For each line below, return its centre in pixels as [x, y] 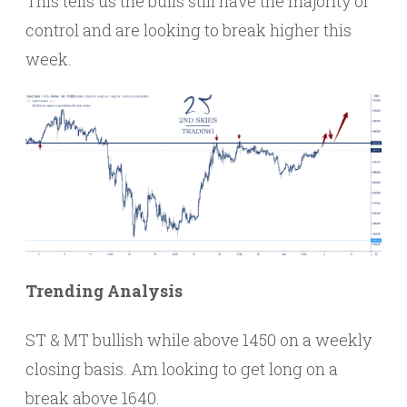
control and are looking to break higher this [189, 30]
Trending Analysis [104, 291]
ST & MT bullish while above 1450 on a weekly [199, 340]
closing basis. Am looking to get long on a [182, 369]
